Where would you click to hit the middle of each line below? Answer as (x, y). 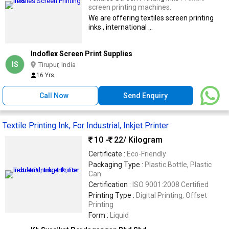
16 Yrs (45, 75)
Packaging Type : (117, 164)
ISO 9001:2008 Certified (170, 184)
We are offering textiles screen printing (151, 18)
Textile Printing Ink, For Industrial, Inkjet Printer (86, 125)
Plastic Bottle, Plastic (178, 164)
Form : (99, 215)
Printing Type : (112, 195)
